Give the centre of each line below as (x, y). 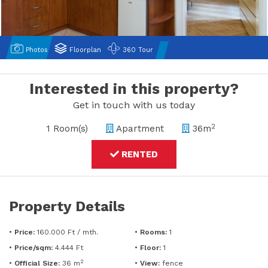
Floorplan (84, 50)
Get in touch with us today (134, 105)
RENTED (138, 155)
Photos (36, 50)
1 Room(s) (67, 129)
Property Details (67, 207)
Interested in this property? (134, 89)
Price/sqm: (33, 248)
